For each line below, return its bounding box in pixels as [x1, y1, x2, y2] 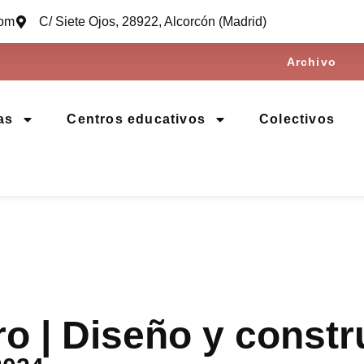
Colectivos [258, 112, 335, 126]
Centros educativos [67, 112, 206, 126]
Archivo [286, 55, 336, 68]
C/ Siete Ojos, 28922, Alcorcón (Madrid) [39, 15, 266, 28]
